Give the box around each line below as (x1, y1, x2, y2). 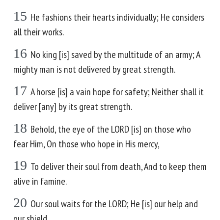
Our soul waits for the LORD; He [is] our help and (30, 197, 198, 210)
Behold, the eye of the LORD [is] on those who (30, 123, 191, 136)
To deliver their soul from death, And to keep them (30, 160, 207, 173)
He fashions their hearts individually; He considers (30, 11, 204, 24)
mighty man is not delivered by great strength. (13, 63, 175, 76)
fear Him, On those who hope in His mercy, (13, 137, 160, 150)
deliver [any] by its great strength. (13, 100, 132, 113)
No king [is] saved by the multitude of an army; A (30, 48, 200, 61)
